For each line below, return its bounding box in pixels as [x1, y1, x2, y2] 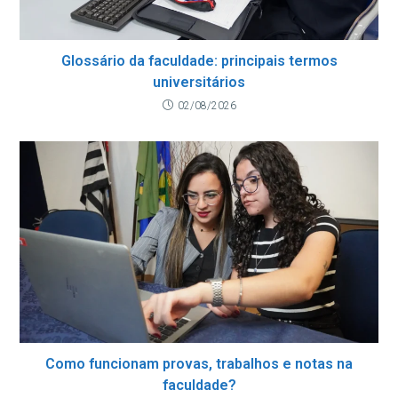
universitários [153, 74, 245, 92]
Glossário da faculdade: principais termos [60, 52, 338, 70]
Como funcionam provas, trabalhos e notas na [45, 354, 353, 372]
